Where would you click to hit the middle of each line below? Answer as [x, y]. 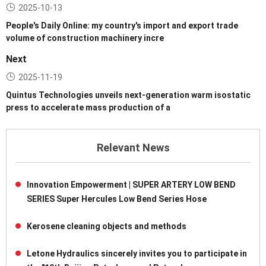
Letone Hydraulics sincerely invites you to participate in [137, 254]
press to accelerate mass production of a [88, 108]
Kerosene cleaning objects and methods [107, 227]
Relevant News [133, 148]
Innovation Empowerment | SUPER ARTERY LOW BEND [131, 185]
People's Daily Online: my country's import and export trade [122, 26]
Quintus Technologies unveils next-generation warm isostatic [128, 95]
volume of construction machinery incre [85, 38]
